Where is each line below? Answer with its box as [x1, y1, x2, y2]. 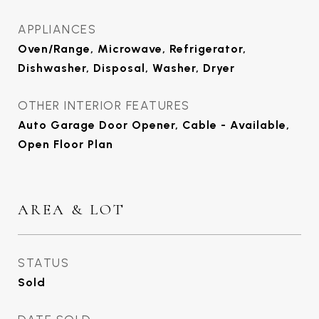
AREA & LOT [18, 201, 125, 219]
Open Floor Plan [18, 137, 113, 151]
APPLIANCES [18, 22, 96, 36]
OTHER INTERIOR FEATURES [18, 98, 190, 113]
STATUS [18, 256, 69, 270]
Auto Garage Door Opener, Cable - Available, [18, 118, 290, 132]
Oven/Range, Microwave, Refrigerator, [18, 42, 246, 56]
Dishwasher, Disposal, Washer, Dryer [18, 61, 235, 75]
